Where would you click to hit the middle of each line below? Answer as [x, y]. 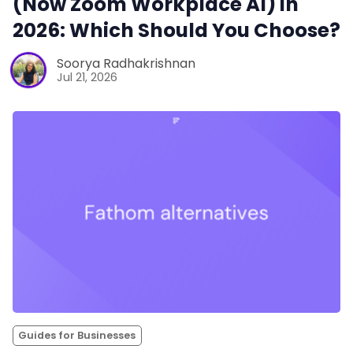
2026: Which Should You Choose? [176, 30]
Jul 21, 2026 [87, 78]
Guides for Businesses [77, 336]
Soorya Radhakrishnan [126, 64]
